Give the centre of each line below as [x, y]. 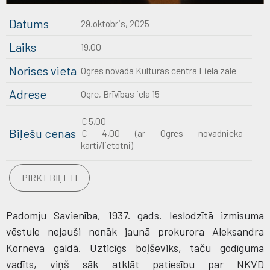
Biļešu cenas [42, 133]
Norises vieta [43, 70]
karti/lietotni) [107, 145]
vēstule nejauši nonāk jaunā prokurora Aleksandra [135, 231]
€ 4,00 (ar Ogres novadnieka [162, 133]
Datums [29, 23]
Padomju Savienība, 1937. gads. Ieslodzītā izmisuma [135, 215]
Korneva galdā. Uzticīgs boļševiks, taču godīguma [135, 247]
